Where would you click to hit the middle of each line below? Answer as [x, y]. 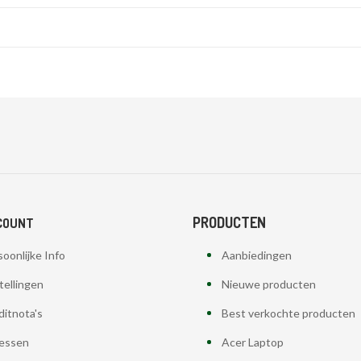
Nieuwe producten [268, 284]
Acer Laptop [252, 342]
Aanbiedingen [256, 255]
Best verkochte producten [288, 313]
